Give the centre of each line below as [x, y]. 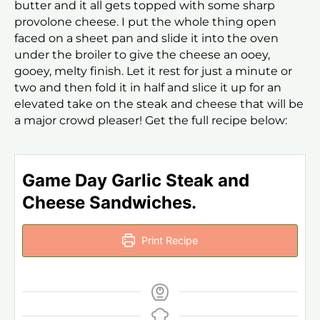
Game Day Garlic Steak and [136, 180]
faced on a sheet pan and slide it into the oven [146, 38]
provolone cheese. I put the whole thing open [145, 21]
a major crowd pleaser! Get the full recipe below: [151, 120]
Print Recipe [169, 240]
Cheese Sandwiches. [109, 202]
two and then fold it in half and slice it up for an [148, 87]
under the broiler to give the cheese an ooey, [142, 54]
